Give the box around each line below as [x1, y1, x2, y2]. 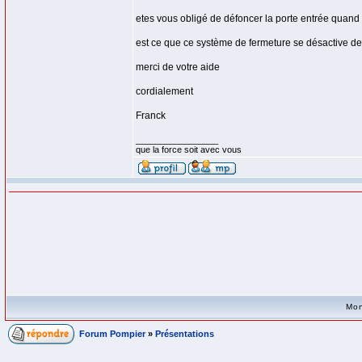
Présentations [155, 329, 214, 339]
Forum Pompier [79, 329, 145, 339]
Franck [136, 110, 166, 121]
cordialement [136, 86, 193, 97]
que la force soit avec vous [136, 145, 242, 154]
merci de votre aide [136, 61, 220, 73]
